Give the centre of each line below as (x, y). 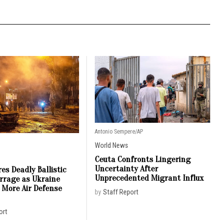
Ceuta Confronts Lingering (142, 159)
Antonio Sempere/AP (119, 131)
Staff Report (121, 192)
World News (111, 145)
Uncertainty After (126, 168)
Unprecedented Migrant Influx (149, 178)
